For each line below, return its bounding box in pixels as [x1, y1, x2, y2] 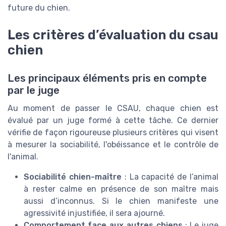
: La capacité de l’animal [121, 172, 219, 182]
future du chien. [8, 3, 70, 13]
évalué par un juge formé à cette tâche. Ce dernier [8, 116, 218, 126]
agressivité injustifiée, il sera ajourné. [24, 208, 165, 218]
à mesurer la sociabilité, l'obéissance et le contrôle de [8, 140, 218, 150]
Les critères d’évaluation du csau [8, 27, 218, 43]
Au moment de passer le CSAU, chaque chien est [8, 103, 218, 114]
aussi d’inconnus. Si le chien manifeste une [24, 196, 218, 206]
